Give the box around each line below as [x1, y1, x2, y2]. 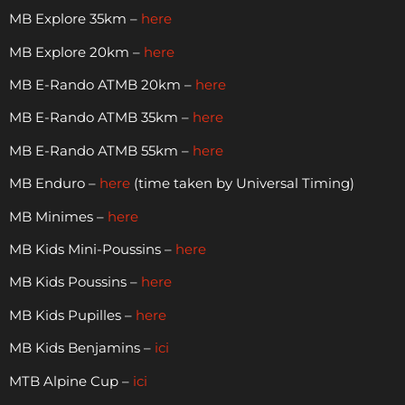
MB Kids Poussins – [9, 273, 141, 291]
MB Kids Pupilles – [9, 306, 136, 324]
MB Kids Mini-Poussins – [9, 240, 175, 258]
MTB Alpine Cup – [9, 372, 133, 390]
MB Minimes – [9, 207, 108, 225]
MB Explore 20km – [9, 42, 144, 61]
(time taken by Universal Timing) [130, 174, 354, 193]
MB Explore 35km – [9, 10, 141, 28]
